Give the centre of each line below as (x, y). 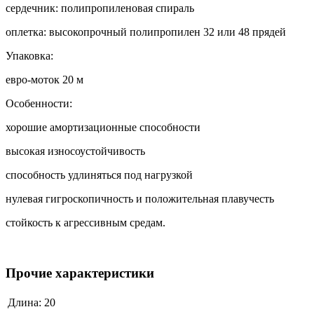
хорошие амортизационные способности (103, 127)
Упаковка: (29, 55)
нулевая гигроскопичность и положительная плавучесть (140, 198)
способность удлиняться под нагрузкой (99, 175)
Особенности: (39, 103)
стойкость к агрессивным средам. (86, 222)
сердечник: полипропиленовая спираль (100, 8)
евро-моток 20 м (45, 79)
